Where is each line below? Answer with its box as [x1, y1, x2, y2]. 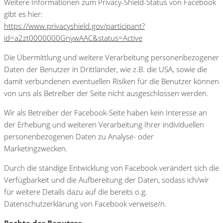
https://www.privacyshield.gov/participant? [4, 20, 145, 31]
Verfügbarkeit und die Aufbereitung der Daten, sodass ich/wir [4, 174, 209, 185]
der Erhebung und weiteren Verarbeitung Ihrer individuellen [4, 119, 204, 129]
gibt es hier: [4, 8, 43, 19]
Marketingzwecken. [4, 143, 68, 153]
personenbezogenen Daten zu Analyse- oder [4, 131, 154, 141]
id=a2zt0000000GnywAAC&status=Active [4, 32, 142, 43]
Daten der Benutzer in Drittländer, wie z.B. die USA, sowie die [4, 64, 207, 74]
